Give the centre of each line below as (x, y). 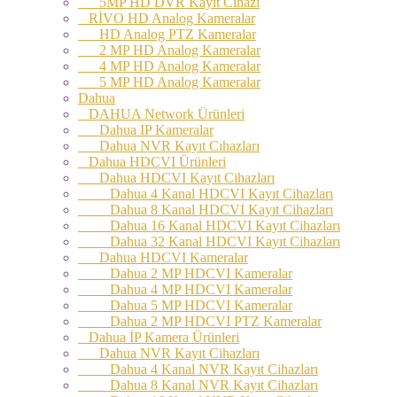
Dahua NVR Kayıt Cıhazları (169, 145)
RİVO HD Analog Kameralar (167, 18)
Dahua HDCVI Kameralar (163, 257)
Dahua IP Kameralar (146, 129)
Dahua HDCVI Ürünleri (152, 161)
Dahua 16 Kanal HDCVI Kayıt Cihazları (209, 225)
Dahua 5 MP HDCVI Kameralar (185, 305)
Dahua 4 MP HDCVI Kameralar (185, 289)
